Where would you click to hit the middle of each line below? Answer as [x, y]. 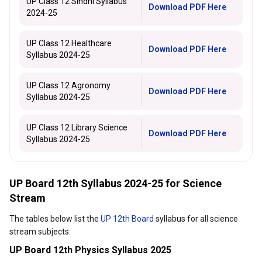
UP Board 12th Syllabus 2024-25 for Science [116, 183]
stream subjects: [40, 232]
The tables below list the [55, 219]
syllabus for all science [196, 219]
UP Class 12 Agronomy [68, 85]
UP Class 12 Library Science [77, 127]
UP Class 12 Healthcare [69, 43]
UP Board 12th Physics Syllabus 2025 [90, 250]
